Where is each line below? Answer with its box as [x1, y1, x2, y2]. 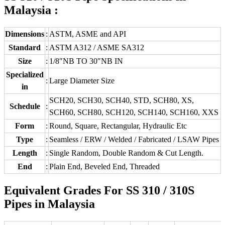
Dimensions [5, 30, 44, 39]
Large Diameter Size [49, 76, 115, 85]
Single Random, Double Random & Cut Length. [49, 149, 203, 158]
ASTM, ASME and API [49, 30, 126, 39]
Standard [9, 43, 41, 52]
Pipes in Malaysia [4, 197, 95, 210]
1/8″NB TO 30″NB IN [49, 57, 123, 66]
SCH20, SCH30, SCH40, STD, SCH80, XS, [49, 96, 194, 105]
